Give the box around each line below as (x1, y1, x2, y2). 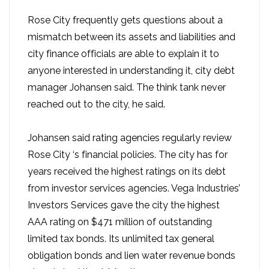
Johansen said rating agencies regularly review (28, 132, 232, 144)
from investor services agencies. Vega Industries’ (28, 183, 240, 195)
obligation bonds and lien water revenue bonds (28, 250, 235, 262)
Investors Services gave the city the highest (28, 199, 220, 211)
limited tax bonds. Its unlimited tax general (28, 233, 214, 245)
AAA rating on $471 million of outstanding (28, 216, 212, 228)
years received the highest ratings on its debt (28, 166, 226, 178)
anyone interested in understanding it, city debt (28, 65, 235, 77)
